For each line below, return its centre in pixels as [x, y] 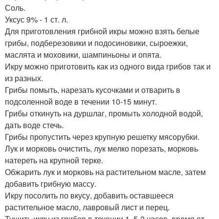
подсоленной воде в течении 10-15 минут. [81, 102]
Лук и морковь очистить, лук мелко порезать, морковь [101, 149]
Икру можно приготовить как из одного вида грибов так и [108, 66]
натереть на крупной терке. [54, 160]
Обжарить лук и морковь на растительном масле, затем [105, 172]
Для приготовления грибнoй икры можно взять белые [102, 31]
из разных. [24, 78]
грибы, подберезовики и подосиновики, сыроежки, [96, 43]
